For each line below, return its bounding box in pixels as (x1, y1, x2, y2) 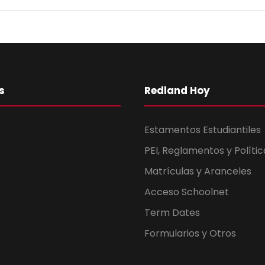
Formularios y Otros (144, 226, 236, 240)
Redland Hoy (144, 83, 210, 98)
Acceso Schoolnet (144, 185, 229, 199)
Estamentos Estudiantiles (144, 122, 261, 137)
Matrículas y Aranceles (144, 164, 251, 178)
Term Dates (144, 205, 200, 219)
